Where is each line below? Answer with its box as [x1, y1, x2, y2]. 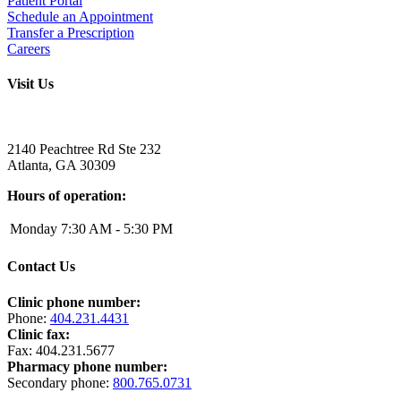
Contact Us [7, 259, 75, 275]
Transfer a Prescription [7, 24, 134, 40]
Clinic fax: [7, 326, 70, 342]
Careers [7, 40, 50, 56]
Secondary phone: [7, 374, 113, 390]
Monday [10, 221, 57, 237]
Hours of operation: [7, 188, 126, 204]
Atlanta [7, 158, 48, 174]
